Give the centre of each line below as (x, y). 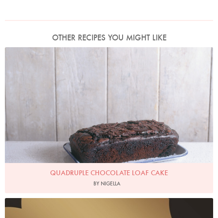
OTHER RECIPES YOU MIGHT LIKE (109, 38)
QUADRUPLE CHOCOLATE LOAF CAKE (109, 173)
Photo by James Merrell (109, 54)
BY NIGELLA (107, 184)
